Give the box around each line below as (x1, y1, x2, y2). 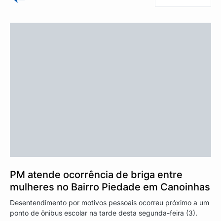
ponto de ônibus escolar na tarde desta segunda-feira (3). (10, 209, 197, 218)
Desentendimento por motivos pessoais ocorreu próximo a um (10, 198, 209, 207)
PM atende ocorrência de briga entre (10, 169, 183, 181)
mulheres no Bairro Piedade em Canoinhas (10, 181, 210, 193)
